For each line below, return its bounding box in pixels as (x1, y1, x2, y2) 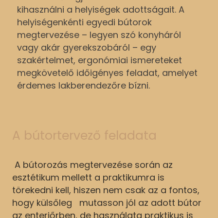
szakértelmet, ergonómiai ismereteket (17, 54, 182, 66)
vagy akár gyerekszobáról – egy (17, 41, 156, 54)
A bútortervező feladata (12, 127, 157, 144)
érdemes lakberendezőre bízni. (17, 79, 150, 91)
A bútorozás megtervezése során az (12, 158, 173, 171)
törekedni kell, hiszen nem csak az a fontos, (12, 183, 200, 196)
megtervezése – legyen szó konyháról (17, 28, 181, 41)
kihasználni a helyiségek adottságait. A (17, 3, 184, 16)
